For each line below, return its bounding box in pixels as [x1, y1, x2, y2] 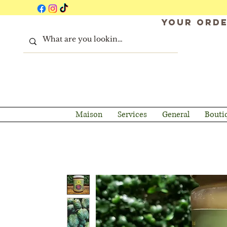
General [162, 109, 190, 120]
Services [117, 109, 147, 120]
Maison [75, 109, 102, 120]
